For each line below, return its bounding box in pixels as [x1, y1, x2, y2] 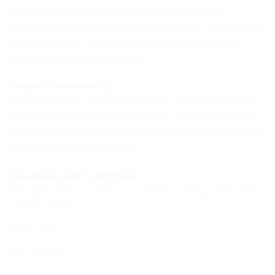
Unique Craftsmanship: [9, 80, 117, 91]
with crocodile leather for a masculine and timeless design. [9, 111, 263, 122]
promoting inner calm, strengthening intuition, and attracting [9, 22, 266, 33]
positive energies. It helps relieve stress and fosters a [9, 37, 238, 48]
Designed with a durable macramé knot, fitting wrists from [9, 185, 257, 196]
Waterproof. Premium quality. [9, 142, 134, 153]
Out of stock [9, 227, 55, 236]
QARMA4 [31, 249, 64, 259]
